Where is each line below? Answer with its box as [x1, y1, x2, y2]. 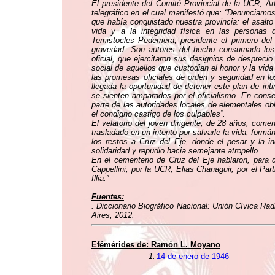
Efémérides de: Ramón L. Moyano [91, 240, 220, 249]
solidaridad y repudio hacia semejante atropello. [91, 146, 260, 155]
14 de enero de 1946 [157, 252, 229, 261]
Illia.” [91, 174, 109, 183]
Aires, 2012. [91, 211, 134, 220]
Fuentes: [91, 192, 124, 201]
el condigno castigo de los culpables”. [91, 109, 225, 118]
